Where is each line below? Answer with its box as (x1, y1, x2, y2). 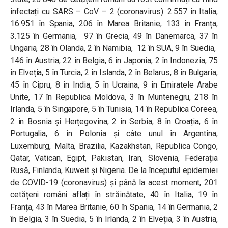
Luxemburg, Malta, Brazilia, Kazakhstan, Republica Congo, (10, 140, 218, 151)
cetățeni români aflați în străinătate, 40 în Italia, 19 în (10, 189, 218, 199)
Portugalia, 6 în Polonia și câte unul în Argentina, (10, 128, 218, 138)
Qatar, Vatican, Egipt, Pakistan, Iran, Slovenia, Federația (10, 153, 218, 163)
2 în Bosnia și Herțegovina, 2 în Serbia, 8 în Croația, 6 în (10, 116, 218, 126)
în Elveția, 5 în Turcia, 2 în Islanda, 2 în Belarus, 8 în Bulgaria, (10, 67, 218, 77)
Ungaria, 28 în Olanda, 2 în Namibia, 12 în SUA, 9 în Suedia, (10, 43, 218, 53)
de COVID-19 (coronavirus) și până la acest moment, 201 (10, 177, 218, 187)
